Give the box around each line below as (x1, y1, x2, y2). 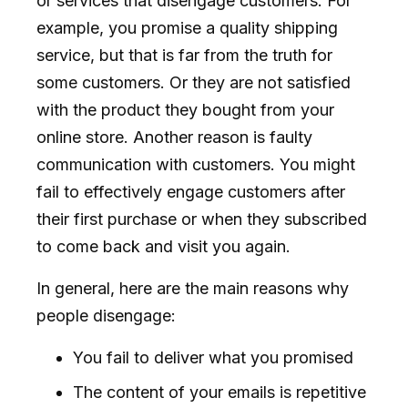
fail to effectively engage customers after (36, 181, 345, 201)
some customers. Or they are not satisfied (36, 72, 351, 92)
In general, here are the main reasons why (36, 278, 349, 298)
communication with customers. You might (36, 154, 355, 174)
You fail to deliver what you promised (73, 347, 358, 367)
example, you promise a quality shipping (36, 17, 338, 37)
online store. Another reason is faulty (36, 127, 312, 147)
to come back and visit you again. (36, 236, 291, 256)
